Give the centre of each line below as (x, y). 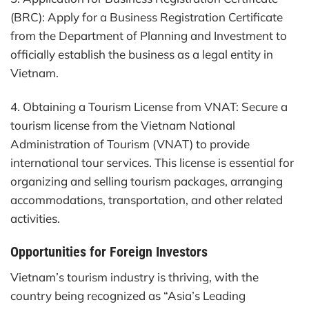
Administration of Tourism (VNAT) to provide (130, 143)
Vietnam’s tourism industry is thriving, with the (134, 277)
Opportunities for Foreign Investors (109, 251)
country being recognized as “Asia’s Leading (128, 296)
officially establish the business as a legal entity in (142, 54)
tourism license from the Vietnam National (123, 125)
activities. (35, 218)
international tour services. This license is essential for (152, 162)
